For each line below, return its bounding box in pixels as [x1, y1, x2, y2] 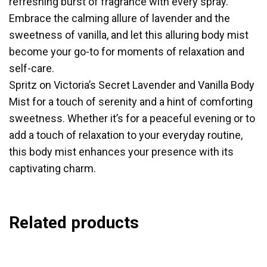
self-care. [9, 62, 54, 74]
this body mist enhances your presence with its [9, 145, 234, 158]
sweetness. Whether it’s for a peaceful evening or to [9, 112, 255, 125]
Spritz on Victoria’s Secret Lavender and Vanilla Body [9, 79, 254, 91]
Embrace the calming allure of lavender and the [9, 12, 230, 24]
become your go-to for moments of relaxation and [9, 45, 244, 58]
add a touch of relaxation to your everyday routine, [9, 129, 243, 141]
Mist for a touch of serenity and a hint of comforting [9, 95, 253, 108]
